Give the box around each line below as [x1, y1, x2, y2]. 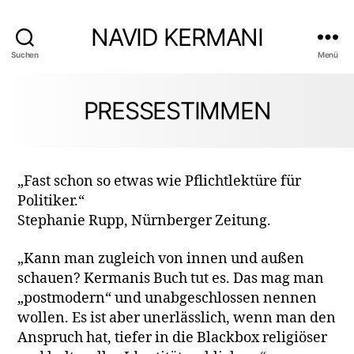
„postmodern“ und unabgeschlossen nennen [17, 288, 318, 307]
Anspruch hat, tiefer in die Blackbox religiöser [17, 328, 328, 347]
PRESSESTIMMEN [83, 96, 271, 125]
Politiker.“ [17, 192, 85, 210]
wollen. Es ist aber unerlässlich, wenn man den [17, 308, 337, 327]
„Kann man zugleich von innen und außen [17, 249, 305, 268]
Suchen [11, 50, 39, 59]
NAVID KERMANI [91, 22, 263, 51]
